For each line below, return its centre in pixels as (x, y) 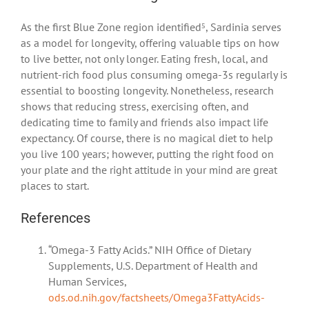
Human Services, (87, 281)
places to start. (55, 185)
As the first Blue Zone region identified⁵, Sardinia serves (151, 27)
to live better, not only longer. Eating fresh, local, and (144, 58)
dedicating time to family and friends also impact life (144, 122)
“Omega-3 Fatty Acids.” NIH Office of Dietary (149, 249)
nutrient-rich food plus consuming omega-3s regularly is (154, 74)
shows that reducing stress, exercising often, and (135, 106)
